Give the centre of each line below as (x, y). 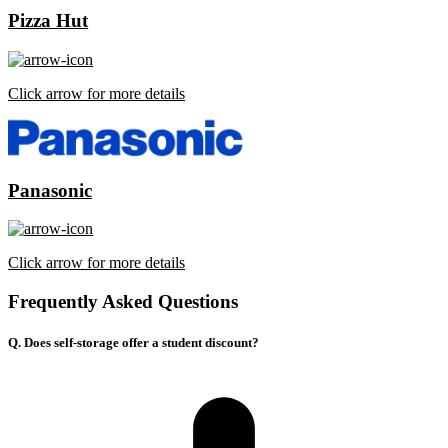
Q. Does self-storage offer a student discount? (133, 343)
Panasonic (50, 190)
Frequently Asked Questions (123, 302)
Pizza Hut (48, 21)
